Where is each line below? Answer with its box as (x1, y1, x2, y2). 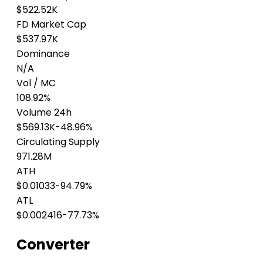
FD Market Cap (16, 17, 86, 31)
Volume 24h (16, 105, 72, 119)
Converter (16, 234, 90, 254)
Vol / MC (16, 76, 56, 90)
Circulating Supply (16, 134, 100, 149)
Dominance (16, 46, 70, 60)
